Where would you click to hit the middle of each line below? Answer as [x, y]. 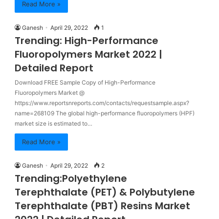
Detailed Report [54, 68]
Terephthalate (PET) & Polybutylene [105, 192]
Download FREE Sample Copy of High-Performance [85, 82]
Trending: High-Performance [87, 41]
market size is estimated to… [54, 123]
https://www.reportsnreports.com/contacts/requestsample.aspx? [102, 103]
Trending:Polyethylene [71, 178]
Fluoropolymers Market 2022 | [88, 54]
